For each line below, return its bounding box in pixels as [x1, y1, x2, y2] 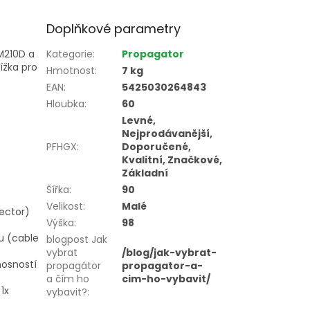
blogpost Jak [46, 232, 108, 246]
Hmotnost [46, 63, 95, 77]
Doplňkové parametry [46, 19, 181, 37]
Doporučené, [122, 139, 192, 154]
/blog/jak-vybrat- [122, 245, 217, 259]
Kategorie [46, 46, 93, 61]
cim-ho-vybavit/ [122, 271, 211, 286]
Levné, [122, 113, 156, 127]
